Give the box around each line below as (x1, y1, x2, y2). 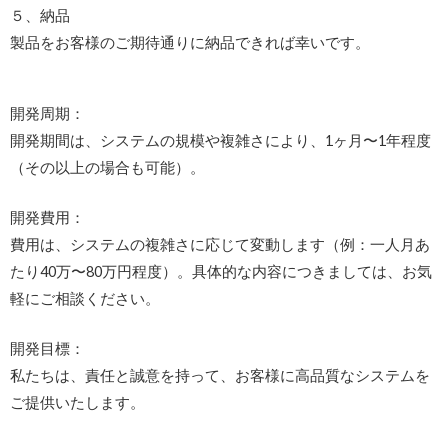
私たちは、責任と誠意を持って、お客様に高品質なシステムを (10, 367, 430, 385)
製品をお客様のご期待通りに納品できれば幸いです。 (10, 34, 370, 52)
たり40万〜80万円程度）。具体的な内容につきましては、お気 (10, 263, 432, 281)
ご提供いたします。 (10, 394, 145, 412)
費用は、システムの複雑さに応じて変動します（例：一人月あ (10, 236, 430, 254)
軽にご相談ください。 (10, 290, 160, 308)
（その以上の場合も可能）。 (10, 158, 205, 176)
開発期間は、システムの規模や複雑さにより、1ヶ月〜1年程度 (10, 131, 431, 149)
